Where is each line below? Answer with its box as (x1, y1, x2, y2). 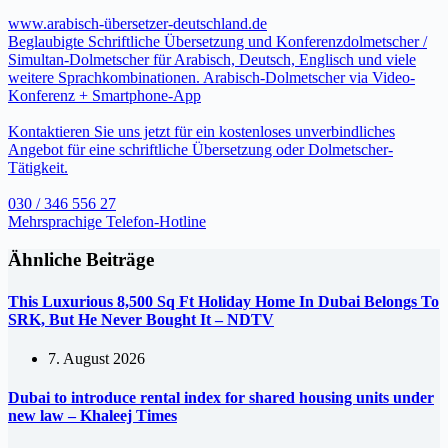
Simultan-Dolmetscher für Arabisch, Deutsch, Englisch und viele (8, 50, 416, 68)
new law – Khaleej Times (8, 407, 177, 425)
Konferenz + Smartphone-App (8, 86, 201, 104)
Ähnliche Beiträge (8, 249, 154, 271)
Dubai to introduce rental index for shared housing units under (8, 389, 434, 407)
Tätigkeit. (8, 158, 68, 176)
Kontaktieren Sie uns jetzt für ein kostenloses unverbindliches (8, 122, 395, 140)
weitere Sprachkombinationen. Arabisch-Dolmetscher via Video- (8, 68, 415, 86)
